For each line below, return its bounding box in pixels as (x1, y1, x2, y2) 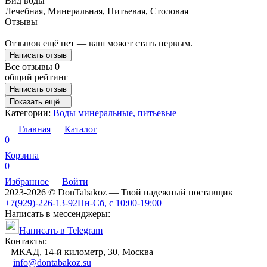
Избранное (5, 176, 49, 187)
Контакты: (5, 235, 47, 246)
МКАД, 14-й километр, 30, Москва (11, 246, 153, 257)
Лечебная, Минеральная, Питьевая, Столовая (5, 5, 188, 16)
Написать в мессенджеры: (5, 208, 110, 219)
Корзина (5, 150, 39, 160)
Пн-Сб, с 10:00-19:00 (77, 197, 162, 208)
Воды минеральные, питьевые (53, 107, 176, 118)
